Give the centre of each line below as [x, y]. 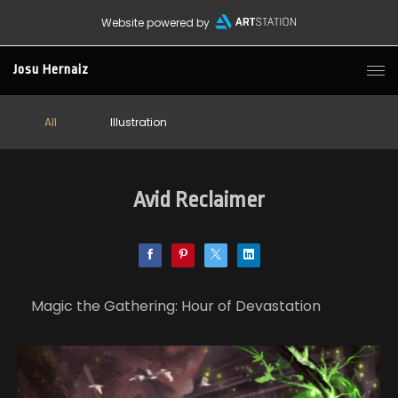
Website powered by [155, 23]
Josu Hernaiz [51, 70]
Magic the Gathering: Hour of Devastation [176, 306]
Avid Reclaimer [199, 200]
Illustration [139, 122]
